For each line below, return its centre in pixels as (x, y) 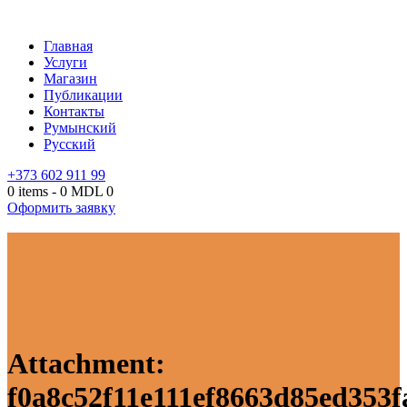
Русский (69, 144)
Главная (68, 46)
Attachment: (86, 364)
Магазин (70, 79)
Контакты (74, 111)
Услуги (65, 62)
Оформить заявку (61, 208)
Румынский (80, 128)
